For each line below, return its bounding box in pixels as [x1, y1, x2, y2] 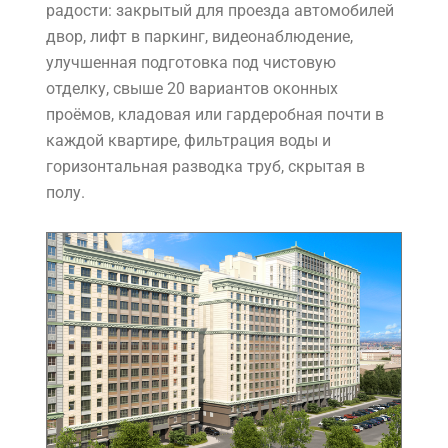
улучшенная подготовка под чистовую [46, 52, 336, 72]
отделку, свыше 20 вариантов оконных [46, 78, 338, 98]
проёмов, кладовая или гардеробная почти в [46, 104, 384, 124]
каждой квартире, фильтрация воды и [46, 130, 331, 150]
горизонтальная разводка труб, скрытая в [46, 156, 365, 176]
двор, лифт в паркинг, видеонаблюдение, [46, 26, 353, 46]
